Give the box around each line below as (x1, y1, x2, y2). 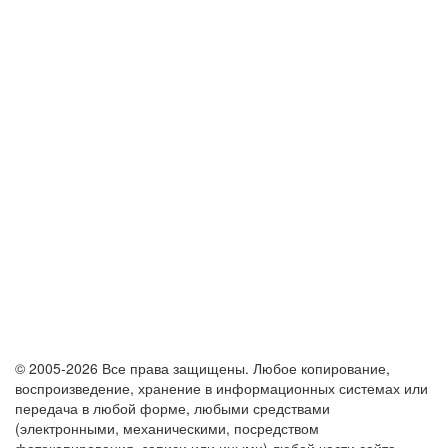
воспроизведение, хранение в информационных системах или (15, 378, 428, 398)
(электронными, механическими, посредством (15, 418, 319, 438)
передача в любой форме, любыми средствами (15, 398, 330, 418)
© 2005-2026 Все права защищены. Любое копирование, (15, 358, 390, 378)
